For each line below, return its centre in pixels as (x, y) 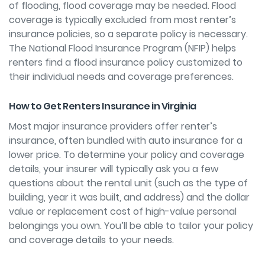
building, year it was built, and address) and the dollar (129, 197)
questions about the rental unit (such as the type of (128, 183)
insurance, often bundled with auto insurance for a (126, 140)
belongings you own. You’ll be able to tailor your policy (131, 225)
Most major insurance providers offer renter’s (113, 126)
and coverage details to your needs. (91, 240)
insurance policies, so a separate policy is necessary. (128, 34)
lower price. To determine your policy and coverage (127, 154)
